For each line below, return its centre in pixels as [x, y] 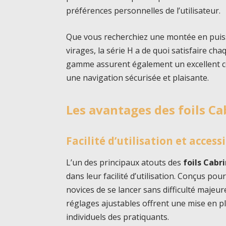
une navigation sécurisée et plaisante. [138, 77]
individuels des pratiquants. [118, 217]
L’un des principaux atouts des [125, 163]
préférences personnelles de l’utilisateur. [144, 11]
